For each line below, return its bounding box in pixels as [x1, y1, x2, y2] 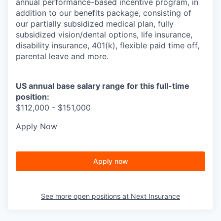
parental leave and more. [16, 51, 109, 61]
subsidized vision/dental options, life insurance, [16, 29, 192, 39]
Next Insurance [131, 191, 180, 200]
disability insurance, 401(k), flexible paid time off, [16, 40, 199, 50]
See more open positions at [41, 191, 131, 200]
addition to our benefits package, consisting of [16, 7, 191, 18]
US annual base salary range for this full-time [16, 80, 189, 91]
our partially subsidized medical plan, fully [16, 18, 174, 29]
